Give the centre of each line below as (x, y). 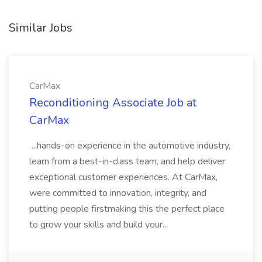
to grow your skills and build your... (100, 225)
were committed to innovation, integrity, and (118, 193)
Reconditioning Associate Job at (113, 103)
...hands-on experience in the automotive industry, (130, 146)
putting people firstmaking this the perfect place (127, 209)
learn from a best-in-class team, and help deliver (127, 161)
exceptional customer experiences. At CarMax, (123, 177)
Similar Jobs (41, 28)
